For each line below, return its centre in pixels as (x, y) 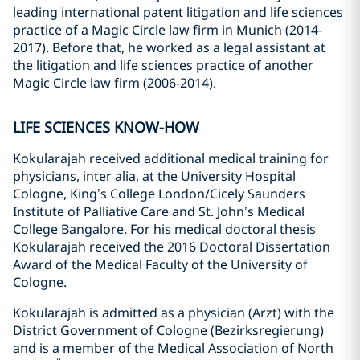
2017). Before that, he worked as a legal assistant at (169, 47)
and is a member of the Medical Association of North (173, 348)
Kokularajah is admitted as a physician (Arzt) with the (174, 313)
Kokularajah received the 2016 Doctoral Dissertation (172, 247)
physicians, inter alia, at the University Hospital (154, 176)
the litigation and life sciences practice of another (163, 65)
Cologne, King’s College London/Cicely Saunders (159, 194)
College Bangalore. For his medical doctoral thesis (164, 229)
